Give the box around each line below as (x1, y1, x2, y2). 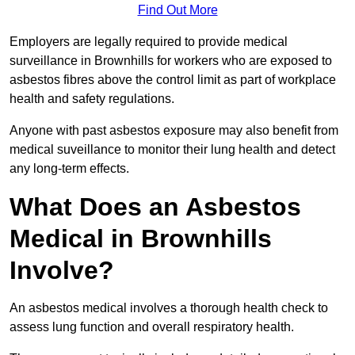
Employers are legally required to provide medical (10, 35, 288, 49)
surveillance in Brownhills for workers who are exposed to (10, 54, 332, 68)
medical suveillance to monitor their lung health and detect (10, 143, 335, 157)
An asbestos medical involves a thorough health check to (10, 301, 328, 315)
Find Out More (137, 3, 218, 17)
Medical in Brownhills (10, 224, 272, 254)
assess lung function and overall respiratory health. (10, 320, 297, 334)
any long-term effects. (10, 162, 129, 176)
